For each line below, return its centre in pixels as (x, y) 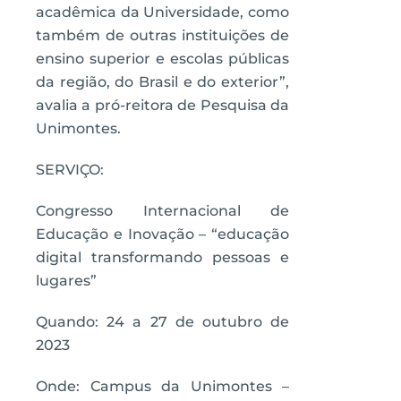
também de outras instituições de (162, 35)
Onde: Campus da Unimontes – (162, 386)
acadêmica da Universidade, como (162, 12)
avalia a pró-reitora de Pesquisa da (162, 105)
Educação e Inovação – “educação (162, 234)
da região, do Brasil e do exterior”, (162, 82)
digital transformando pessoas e (162, 257)
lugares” (66, 281)
